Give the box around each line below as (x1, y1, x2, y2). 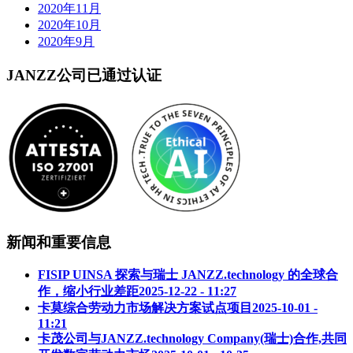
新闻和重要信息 (6, 233, 111, 251)
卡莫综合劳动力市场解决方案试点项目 (38, 301, 252, 315)
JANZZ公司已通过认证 (6, 67, 162, 84)
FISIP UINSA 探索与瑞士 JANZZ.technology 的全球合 (38, 268, 338, 282)
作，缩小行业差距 (38, 284, 139, 299)
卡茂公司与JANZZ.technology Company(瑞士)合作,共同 (38, 332, 347, 346)
